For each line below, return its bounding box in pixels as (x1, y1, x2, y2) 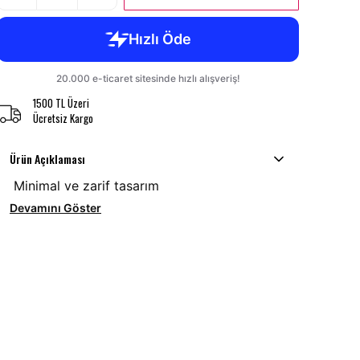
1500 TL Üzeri (33, 95, 89, 112)
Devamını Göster (10, 201, 101, 215)
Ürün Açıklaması (10, 150, 85, 168)
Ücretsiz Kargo (33, 110, 93, 127)
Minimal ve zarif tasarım (10, 178, 159, 194)
